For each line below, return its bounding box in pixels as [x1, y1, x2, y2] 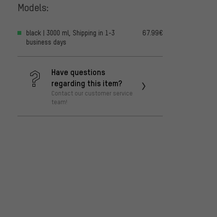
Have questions [51, 66, 105, 77]
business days [26, 38, 66, 46]
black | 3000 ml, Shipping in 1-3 [26, 29, 115, 37]
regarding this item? [51, 77, 122, 89]
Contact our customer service [51, 89, 133, 97]
